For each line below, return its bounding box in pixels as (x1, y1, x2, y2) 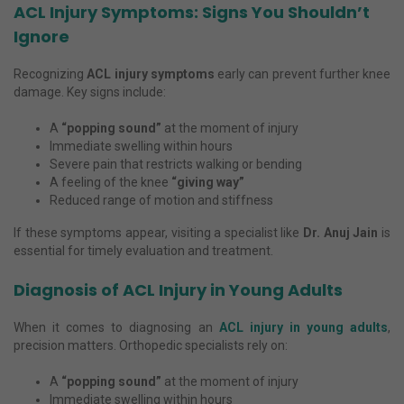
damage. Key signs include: (14, 85, 166, 100)
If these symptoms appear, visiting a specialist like (14, 225, 304, 241)
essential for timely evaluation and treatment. (14, 243, 273, 259)
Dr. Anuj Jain (303, 225, 379, 241)
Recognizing (14, 67, 87, 82)
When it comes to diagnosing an (14, 320, 219, 335)
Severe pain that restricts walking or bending (50, 157, 302, 172)
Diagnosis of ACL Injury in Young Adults (14, 279, 343, 302)
